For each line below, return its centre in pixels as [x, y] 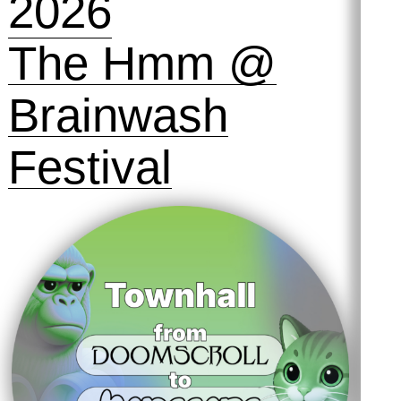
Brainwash [118, 115]
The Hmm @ [142, 64]
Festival [90, 167]
